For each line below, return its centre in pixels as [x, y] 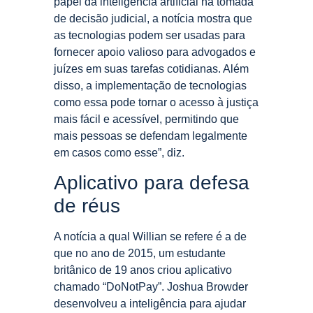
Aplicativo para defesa [152, 183]
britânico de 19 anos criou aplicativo [143, 270]
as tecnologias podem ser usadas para [150, 35]
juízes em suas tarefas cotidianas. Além [151, 68]
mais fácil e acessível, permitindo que [146, 119]
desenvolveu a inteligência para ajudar [150, 304]
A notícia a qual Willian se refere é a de [150, 237]
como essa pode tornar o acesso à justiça [156, 102]
